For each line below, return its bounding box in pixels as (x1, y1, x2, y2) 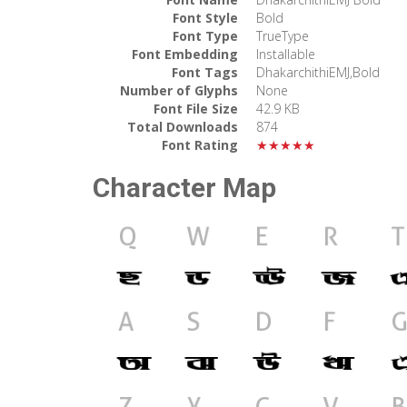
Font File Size (154, 99, 238, 117)
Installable (256, 45, 315, 63)
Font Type (173, 26, 238, 45)
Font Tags (172, 63, 238, 81)
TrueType (256, 26, 309, 45)
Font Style (173, 8, 238, 26)
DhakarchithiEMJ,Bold (256, 63, 380, 81)
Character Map (93, 171, 276, 203)
